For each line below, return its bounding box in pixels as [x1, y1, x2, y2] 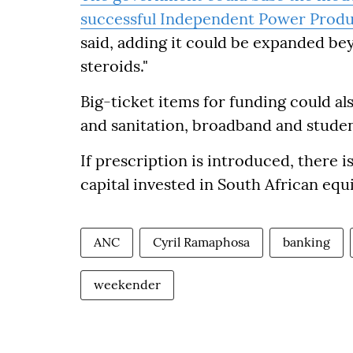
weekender [94, 277, 161, 292]
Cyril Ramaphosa [153, 234, 250, 250]
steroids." [80, 56, 148, 76]
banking [283, 234, 330, 250]
